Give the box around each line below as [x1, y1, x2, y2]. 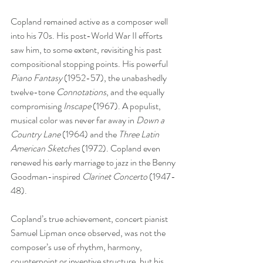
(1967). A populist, [91, 99, 163, 113]
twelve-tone [11, 85, 56, 99]
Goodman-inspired [11, 169, 82, 183]
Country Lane [11, 127, 60, 141]
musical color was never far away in [11, 113, 136, 127]
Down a [136, 113, 166, 127]
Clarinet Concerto [82, 169, 149, 183]
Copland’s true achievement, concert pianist [11, 211, 170, 225]
